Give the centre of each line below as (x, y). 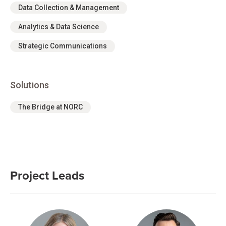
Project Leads (47, 176)
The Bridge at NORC (50, 107)
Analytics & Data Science (59, 27)
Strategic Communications (63, 46)
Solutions (30, 85)
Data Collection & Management (69, 8)
